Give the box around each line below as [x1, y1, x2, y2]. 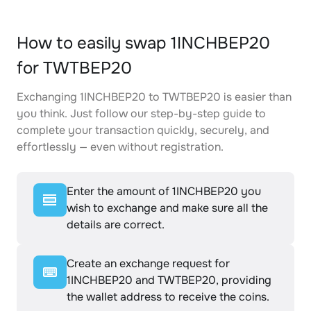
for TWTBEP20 [17, 58, 132, 78]
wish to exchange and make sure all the [67, 201, 268, 215]
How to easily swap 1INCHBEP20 [17, 33, 270, 53]
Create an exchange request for [67, 256, 230, 271]
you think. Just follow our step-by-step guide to [17, 106, 266, 121]
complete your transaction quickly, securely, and [17, 123, 269, 137]
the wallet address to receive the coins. [67, 289, 269, 304]
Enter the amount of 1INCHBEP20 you [67, 184, 261, 199]
